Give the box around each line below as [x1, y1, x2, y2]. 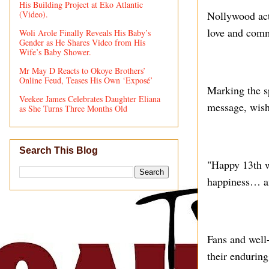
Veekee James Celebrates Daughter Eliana [19, 92, 160, 104]
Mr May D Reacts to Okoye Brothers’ [19, 64, 146, 76]
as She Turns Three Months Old [19, 102, 127, 114]
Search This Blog [19, 145, 98, 156]
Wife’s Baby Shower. [19, 46, 91, 58]
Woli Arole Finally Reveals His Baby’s [19, 26, 151, 38]
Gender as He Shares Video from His [19, 36, 145, 48]
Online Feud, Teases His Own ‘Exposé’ [19, 74, 153, 86]
